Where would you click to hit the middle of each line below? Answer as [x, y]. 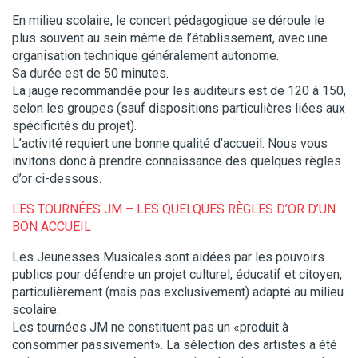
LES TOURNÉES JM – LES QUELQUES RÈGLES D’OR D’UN [174, 209]
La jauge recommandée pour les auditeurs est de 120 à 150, [179, 90]
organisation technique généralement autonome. [145, 55]
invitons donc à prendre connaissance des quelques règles [177, 161]
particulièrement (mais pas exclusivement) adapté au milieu [178, 292]
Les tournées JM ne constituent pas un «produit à [150, 327]
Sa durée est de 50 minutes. [90, 73]
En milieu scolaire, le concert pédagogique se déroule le [168, 20]
